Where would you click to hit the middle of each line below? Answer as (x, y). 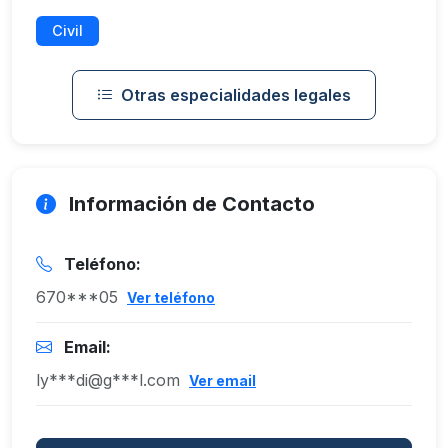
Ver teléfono (171, 297)
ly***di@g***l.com (108, 380)
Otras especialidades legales (236, 95)
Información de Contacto (189, 204)
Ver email (222, 380)
